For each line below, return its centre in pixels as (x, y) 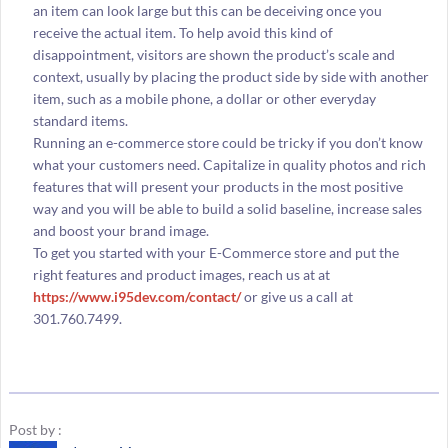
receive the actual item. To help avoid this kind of (182, 32)
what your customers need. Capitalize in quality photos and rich (229, 164)
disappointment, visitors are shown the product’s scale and (213, 54)
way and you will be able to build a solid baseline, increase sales (227, 208)
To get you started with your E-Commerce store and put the (215, 252)
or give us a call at (296, 296)
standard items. (80, 120)
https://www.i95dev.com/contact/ (136, 296)
